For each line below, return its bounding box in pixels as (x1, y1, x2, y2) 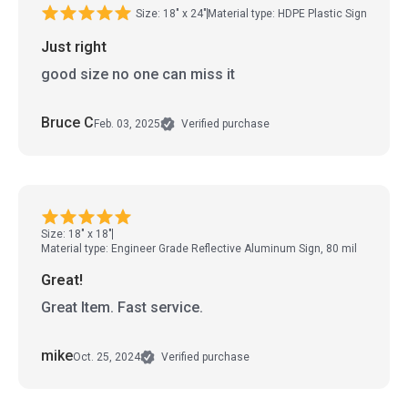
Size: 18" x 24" (136, 6, 207, 20)
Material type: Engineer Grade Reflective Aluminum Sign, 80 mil (41, 242, 357, 256)
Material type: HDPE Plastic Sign (208, 6, 367, 20)
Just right (41, 38, 107, 56)
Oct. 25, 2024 (73, 350, 140, 363)
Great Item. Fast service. (41, 299, 203, 317)
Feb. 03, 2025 (94, 117, 160, 130)
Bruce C (41, 114, 94, 132)
